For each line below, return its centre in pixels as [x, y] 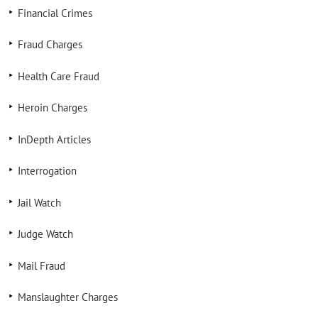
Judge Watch [45, 234]
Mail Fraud [41, 265]
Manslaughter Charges [67, 297]
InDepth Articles [54, 139]
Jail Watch [39, 202]
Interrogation [47, 171]
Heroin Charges [52, 108]
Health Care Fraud [58, 76]
